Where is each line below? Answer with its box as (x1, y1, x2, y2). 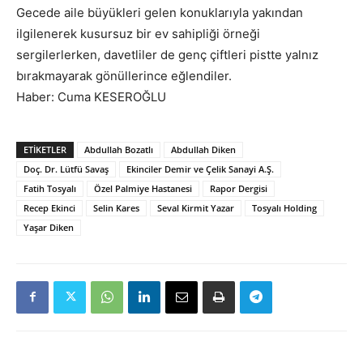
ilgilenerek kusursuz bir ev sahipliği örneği (16, 25, 260, 41)
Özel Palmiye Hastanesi (94, 181, 192, 194)
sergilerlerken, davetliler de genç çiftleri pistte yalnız (16, 46, 318, 62)
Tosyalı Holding (252, 201, 317, 214)
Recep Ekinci (23, 201, 75, 214)
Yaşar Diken (23, 220, 74, 233)
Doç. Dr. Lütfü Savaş (23, 162, 109, 175)
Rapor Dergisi (210, 181, 267, 194)
